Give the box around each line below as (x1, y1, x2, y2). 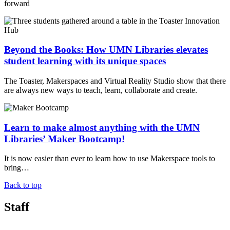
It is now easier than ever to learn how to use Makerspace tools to (4, 154, 215, 163)
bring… (4, 163, 29, 172)
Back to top (4, 181, 42, 190)
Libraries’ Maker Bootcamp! (4, 133, 125, 144)
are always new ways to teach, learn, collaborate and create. (4, 85, 197, 94)
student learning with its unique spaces (4, 55, 166, 67)
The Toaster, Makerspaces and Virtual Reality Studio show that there (4, 76, 226, 85)
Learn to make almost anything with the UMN (4, 122, 200, 133)
